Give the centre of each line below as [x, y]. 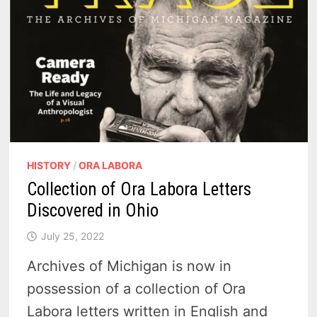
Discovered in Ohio [93, 210]
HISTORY [49, 165]
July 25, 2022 [73, 236]
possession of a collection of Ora [137, 288]
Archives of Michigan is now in [129, 266]
